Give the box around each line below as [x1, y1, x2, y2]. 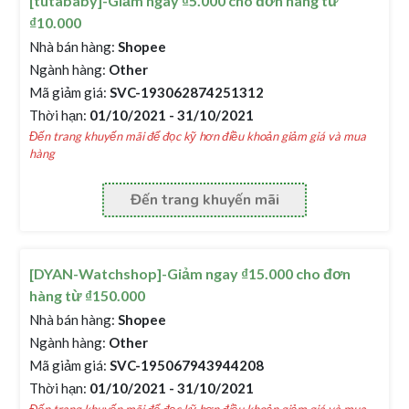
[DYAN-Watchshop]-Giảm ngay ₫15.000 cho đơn [29, 265, 351, 282]
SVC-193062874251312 [107, 84, 265, 100]
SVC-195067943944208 [107, 357, 265, 373]
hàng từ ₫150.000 [29, 287, 146, 304]
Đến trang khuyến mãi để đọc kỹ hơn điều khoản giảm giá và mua [29, 129, 367, 143]
